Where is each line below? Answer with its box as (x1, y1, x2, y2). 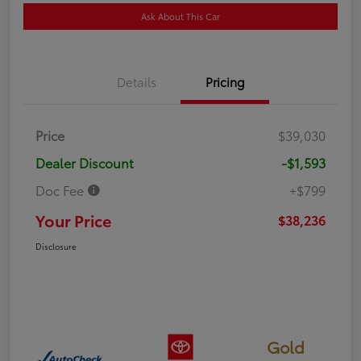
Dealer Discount (35, 152, 134, 172)
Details (116, 72, 156, 90)
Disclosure (35, 239, 77, 252)
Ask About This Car (141, 9, 220, 23)
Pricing (205, 72, 245, 90)
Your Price (35, 208, 111, 231)
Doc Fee (35, 180, 87, 199)
